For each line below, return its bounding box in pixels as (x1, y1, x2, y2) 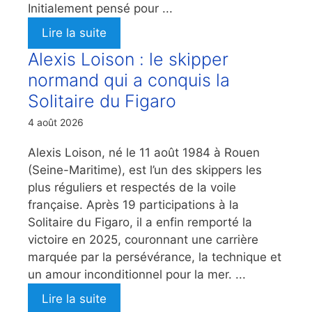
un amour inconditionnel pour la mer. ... (28, 267, 246, 281)
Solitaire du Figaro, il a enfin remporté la (28, 214, 252, 229)
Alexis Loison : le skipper (28, 48, 228, 70)
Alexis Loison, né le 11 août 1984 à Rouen (28, 145, 260, 159)
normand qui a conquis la (28, 69, 230, 91)
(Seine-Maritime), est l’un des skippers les (28, 162, 262, 177)
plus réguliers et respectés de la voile (28, 180, 236, 194)
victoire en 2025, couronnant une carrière (28, 232, 258, 247)
